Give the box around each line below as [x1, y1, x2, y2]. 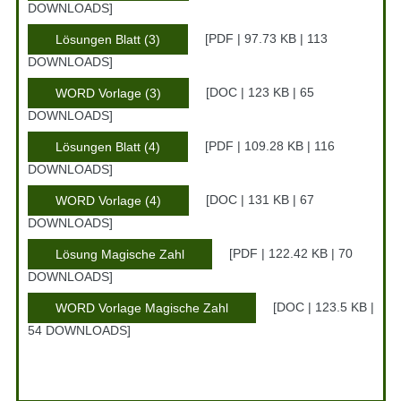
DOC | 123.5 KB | [276, 300, 374, 314]
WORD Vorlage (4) [55, 193, 161, 209]
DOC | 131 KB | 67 [209, 192, 314, 207]
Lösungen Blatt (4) [55, 140, 160, 155]
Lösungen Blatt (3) [55, 32, 160, 47]
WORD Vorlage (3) [55, 86, 161, 101]
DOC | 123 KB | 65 [209, 85, 314, 99]
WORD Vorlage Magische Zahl [55, 301, 228, 316]
